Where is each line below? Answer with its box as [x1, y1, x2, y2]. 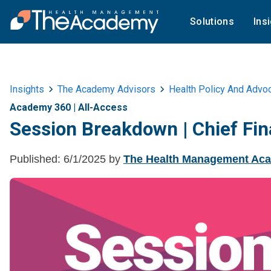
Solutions [190, 16, 234, 27]
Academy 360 [10, 102, 71, 113]
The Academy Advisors [57, 83, 155, 95]
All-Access [78, 102, 128, 113]
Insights [10, 83, 44, 95]
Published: [10, 152, 60, 165]
